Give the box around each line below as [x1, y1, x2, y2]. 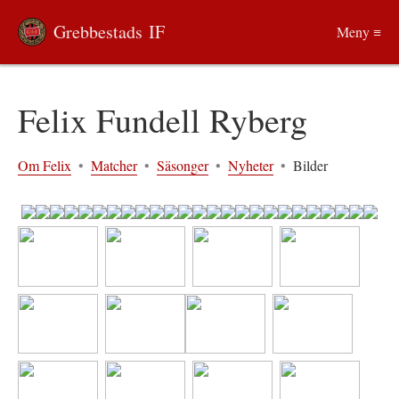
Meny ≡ [337, 22, 381, 41]
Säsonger [157, 156, 208, 175]
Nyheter [228, 156, 273, 175]
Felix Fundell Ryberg [18, 97, 307, 142]
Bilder [293, 156, 328, 175]
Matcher [91, 156, 137, 175]
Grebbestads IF [53, 19, 165, 44]
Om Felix [18, 156, 71, 175]
